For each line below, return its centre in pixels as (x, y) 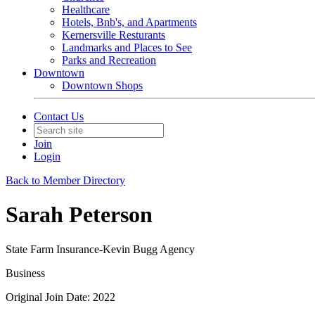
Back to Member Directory (65, 180)
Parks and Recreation (109, 60)
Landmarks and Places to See (127, 47)
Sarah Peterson (79, 215)
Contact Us (59, 116)
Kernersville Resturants (114, 35)
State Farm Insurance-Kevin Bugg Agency (100, 249)
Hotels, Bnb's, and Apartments (129, 22)
